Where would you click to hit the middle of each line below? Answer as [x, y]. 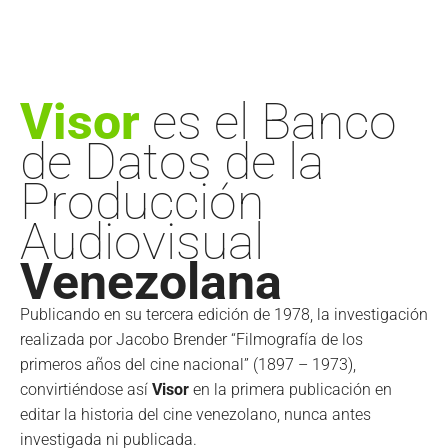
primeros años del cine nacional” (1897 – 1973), [188, 364]
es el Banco [268, 121]
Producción [142, 201]
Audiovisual [142, 241]
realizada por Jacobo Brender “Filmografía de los [191, 339]
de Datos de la [172, 161]
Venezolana [151, 281]
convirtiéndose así [86, 389]
